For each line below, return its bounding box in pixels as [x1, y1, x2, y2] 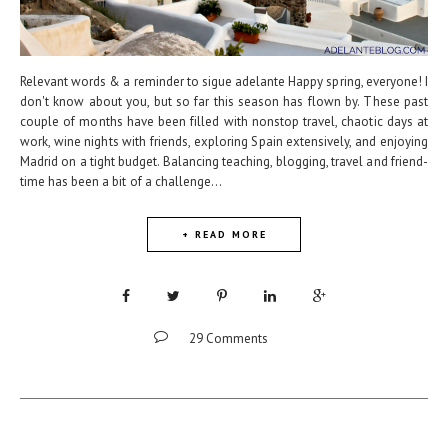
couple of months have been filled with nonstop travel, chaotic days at [20, 113, 428, 131]
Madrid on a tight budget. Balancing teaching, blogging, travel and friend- [20, 153, 428, 171]
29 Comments [188, 330, 268, 348]
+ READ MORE [181, 228, 267, 242]
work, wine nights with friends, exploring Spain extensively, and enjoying [20, 133, 428, 151]
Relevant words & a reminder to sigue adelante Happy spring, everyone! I [20, 73, 428, 91]
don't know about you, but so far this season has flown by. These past [20, 93, 428, 111]
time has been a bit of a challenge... [20, 173, 222, 191]
